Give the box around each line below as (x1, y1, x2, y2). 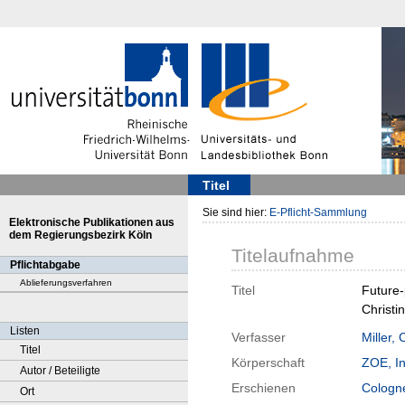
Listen (10, 325, 40, 337)
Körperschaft (231, 355, 305, 371)
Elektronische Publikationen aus (9, 216, 174, 229)
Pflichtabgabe (10, 259, 80, 271)
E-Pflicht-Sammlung (269, 206, 367, 219)
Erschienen (231, 381, 296, 396)
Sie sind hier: (202, 206, 269, 219)
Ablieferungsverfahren (20, 278, 112, 287)
